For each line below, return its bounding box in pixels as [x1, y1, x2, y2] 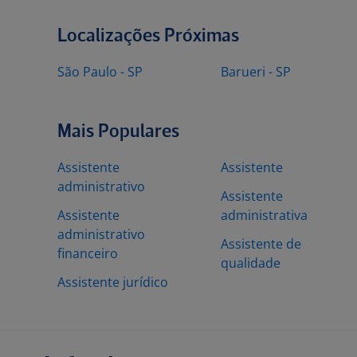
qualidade [221, 254, 280, 272]
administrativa [221, 206, 308, 224]
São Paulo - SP [57, 63, 143, 80]
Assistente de [221, 235, 301, 253]
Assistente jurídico [57, 273, 168, 291]
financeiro [57, 245, 118, 262]
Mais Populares [57, 123, 179, 141]
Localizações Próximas [57, 27, 239, 45]
